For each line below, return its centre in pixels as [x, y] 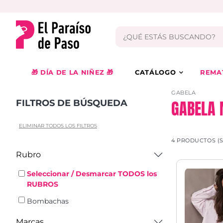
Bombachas [48, 201]
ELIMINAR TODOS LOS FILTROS [58, 126]
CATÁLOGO [156, 72]
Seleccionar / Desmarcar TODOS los [92, 174]
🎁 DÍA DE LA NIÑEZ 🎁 [72, 72]
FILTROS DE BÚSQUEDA [72, 103]
